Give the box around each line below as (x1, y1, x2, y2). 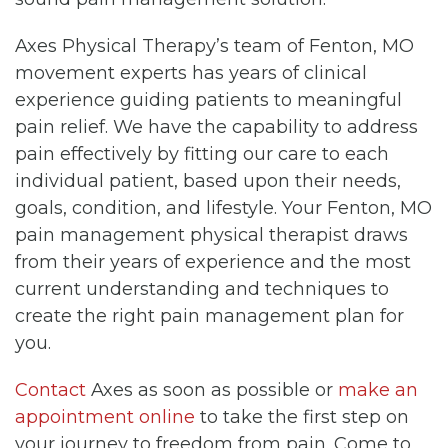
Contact (15, 378, 86, 401)
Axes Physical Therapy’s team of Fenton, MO (15, 34, 414, 57)
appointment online (15, 405, 195, 428)
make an (338, 378, 418, 401)
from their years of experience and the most (15, 250, 411, 273)
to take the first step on (195, 405, 409, 428)
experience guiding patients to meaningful (15, 88, 402, 111)
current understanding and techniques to (15, 277, 389, 300)
